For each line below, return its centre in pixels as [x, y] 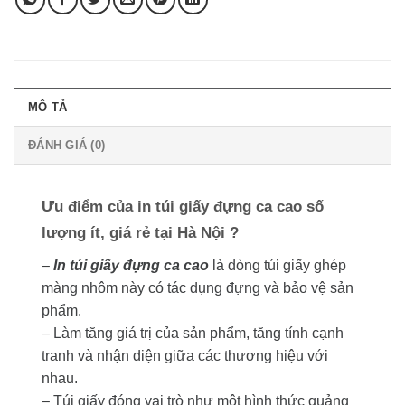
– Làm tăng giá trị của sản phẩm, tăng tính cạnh [193, 334]
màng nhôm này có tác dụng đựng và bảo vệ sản [198, 288]
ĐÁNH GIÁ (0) [67, 146]
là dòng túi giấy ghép [278, 266]
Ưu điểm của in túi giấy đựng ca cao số [183, 207]
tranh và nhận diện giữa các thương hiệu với [185, 356]
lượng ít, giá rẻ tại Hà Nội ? [140, 233]
